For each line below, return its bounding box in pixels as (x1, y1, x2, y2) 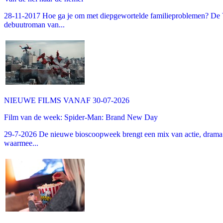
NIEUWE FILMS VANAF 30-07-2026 (4, 96, 129, 105)
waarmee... (4, 139, 38, 148)
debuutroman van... (4, 20, 65, 29)
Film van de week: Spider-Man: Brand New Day (4, 113, 158, 122)
